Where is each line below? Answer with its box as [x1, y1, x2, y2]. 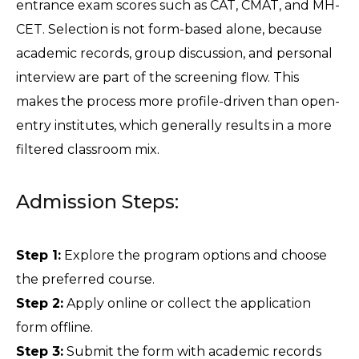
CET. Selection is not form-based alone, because [16, 22, 322, 38]
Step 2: [16, 296, 63, 312]
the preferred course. [16, 272, 155, 288]
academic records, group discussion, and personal [16, 46, 333, 62]
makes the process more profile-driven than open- [16, 94, 340, 110]
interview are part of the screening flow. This [16, 70, 299, 86]
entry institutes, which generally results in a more [16, 118, 332, 134]
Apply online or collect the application [63, 296, 311, 312]
